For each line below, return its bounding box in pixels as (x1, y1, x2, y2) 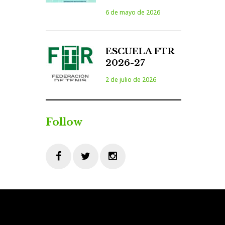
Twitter (72, 170, 96, 180)
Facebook (45, 170, 77, 180)
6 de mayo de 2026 (105, 8, 160, 17)
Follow (46, 116, 82, 129)
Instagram (99, 170, 134, 180)
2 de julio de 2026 (105, 75, 156, 84)
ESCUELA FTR (105, 46, 174, 57)
